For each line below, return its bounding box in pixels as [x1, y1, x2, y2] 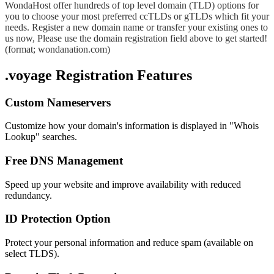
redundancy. [5, 190, 52, 201]
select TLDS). [5, 248, 59, 259]
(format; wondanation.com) [5, 43, 110, 54]
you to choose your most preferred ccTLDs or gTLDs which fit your [5, 10, 269, 21]
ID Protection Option [5, 212, 111, 226]
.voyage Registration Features [5, 67, 192, 83]
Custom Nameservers [5, 95, 111, 109]
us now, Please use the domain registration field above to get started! [5, 32, 267, 43]
